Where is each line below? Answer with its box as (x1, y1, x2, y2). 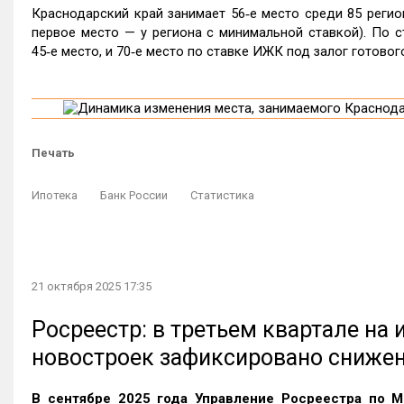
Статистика (190, 188, 254, 202)
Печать (32, 145, 75, 160)
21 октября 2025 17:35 (32, 280, 151, 294)
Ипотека (32, 188, 78, 202)
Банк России (100, 188, 168, 202)
